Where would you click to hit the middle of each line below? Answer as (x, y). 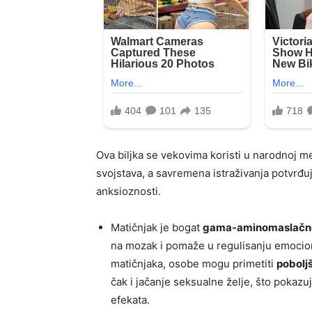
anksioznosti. (128, 192)
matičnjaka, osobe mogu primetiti (194, 264)
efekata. (130, 300)
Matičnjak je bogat (157, 228)
